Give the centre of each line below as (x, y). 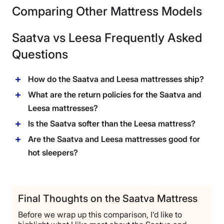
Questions (40, 54)
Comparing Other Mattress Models (107, 11)
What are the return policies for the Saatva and (115, 95)
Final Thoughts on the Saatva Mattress (108, 199)
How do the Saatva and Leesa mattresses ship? (116, 79)
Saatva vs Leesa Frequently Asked (107, 38)
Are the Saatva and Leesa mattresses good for (114, 139)
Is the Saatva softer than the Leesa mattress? (112, 124)
